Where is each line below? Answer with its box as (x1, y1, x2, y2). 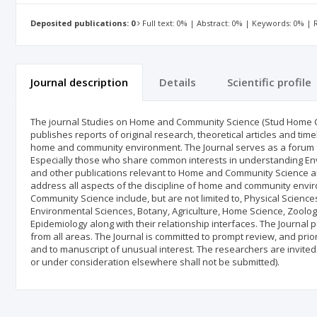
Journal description (30, 75, 128, 89)
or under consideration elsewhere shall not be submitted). (30, 255, 279, 268)
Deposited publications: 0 (30, 18, 135, 29)
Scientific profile (227, 75, 311, 89)
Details (159, 75, 196, 89)
